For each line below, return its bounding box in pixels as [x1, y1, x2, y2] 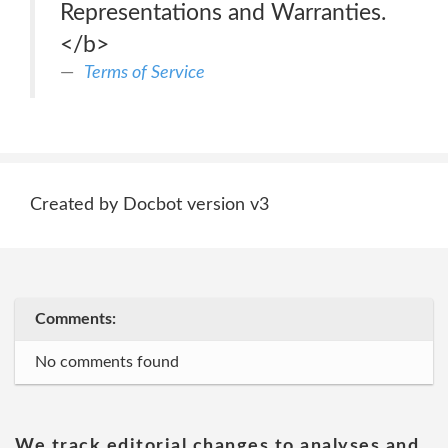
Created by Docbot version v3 [30, 196, 269, 214]
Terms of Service [84, 63, 205, 82]
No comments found [35, 354, 179, 370]
